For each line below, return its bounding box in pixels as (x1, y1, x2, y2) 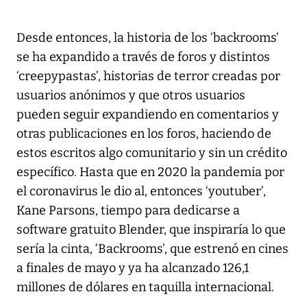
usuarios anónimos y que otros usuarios (16, 88, 245, 103)
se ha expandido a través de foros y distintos (16, 49, 270, 65)
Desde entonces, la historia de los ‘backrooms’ (16, 30, 279, 46)
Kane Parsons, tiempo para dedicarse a (16, 203, 240, 219)
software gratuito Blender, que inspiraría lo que (16, 222, 286, 238)
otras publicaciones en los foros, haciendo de (16, 126, 271, 142)
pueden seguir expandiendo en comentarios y (16, 107, 279, 123)
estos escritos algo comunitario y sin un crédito (16, 145, 287, 161)
